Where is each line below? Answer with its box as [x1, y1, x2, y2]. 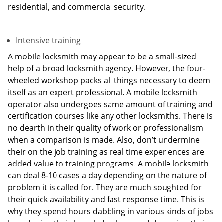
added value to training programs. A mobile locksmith [8, 158, 209, 169]
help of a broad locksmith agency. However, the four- [8, 63, 205, 74]
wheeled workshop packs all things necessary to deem [8, 75, 210, 86]
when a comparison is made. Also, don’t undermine [8, 134, 200, 145]
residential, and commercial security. [8, 1, 146, 12]
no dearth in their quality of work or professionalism [8, 122, 203, 133]
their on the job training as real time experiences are [8, 146, 204, 157]
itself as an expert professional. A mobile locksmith [8, 87, 197, 98]
